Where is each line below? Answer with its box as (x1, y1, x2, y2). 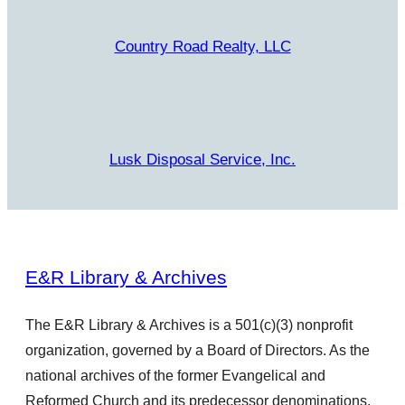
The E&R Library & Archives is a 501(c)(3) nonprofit (25, 316, 353, 333)
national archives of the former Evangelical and (25, 367, 325, 383)
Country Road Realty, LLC (114, 38, 291, 56)
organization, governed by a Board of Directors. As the (25, 342, 370, 358)
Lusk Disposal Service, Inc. (109, 151, 296, 169)
